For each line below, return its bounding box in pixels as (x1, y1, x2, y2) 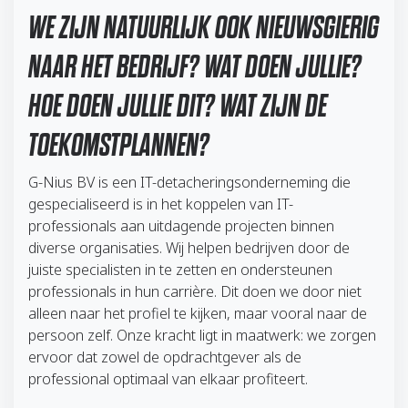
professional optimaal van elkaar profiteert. (28, 369, 308, 390)
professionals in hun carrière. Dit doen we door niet (28, 281, 362, 302)
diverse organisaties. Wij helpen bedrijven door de (28, 238, 350, 259)
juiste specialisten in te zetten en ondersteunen (28, 260, 332, 280)
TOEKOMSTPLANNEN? (28, 127, 209, 162)
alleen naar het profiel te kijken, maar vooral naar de (28, 303, 367, 324)
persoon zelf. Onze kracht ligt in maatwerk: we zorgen (28, 325, 376, 346)
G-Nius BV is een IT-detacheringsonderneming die (28, 172, 351, 193)
